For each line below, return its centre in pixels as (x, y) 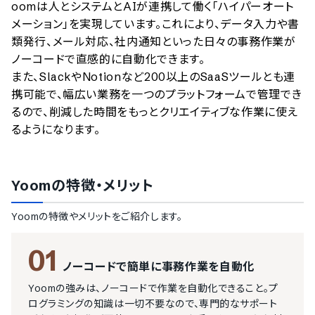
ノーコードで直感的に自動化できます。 (108, 59)
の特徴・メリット (103, 185)
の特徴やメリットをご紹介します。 (111, 217)
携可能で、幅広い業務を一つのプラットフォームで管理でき (157, 94)
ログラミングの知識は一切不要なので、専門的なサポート (153, 304)
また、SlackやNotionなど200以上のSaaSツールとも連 (154, 77)
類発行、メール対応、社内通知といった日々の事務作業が (154, 41)
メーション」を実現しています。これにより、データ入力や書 (155, 24)
